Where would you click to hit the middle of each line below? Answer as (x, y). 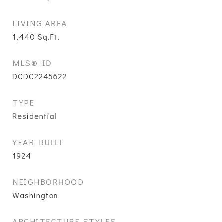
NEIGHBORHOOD (48, 182)
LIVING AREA (40, 23)
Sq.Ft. (49, 36)
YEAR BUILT (38, 142)
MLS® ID (32, 63)
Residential (34, 116)
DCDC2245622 (40, 76)
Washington (35, 195)
